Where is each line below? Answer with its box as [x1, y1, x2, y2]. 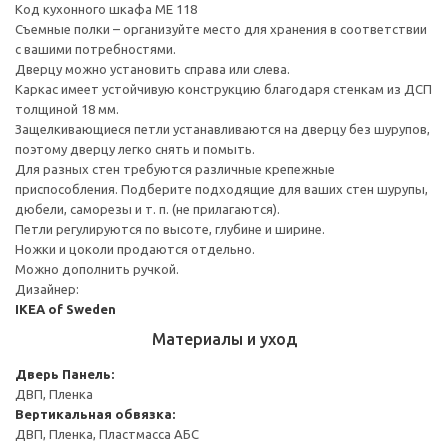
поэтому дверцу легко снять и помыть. [15, 141, 255, 156]
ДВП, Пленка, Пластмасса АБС [15, 426, 199, 441]
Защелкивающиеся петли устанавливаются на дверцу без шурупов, [15, 121, 430, 136]
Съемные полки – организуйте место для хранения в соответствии [15, 21, 427, 36]
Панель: [62, 366, 114, 381]
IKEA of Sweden [15, 301, 116, 316]
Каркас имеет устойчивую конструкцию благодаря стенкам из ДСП [15, 81, 432, 96]
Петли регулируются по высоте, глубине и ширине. [15, 221, 325, 236]
